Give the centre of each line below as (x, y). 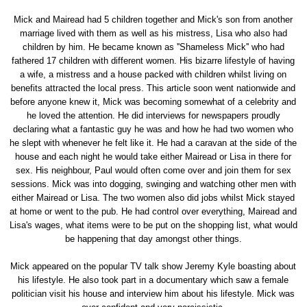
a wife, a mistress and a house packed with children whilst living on (153, 74)
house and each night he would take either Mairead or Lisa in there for (153, 156)
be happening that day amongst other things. (153, 238)
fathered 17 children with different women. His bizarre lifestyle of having (153, 60)
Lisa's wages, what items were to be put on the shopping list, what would (153, 225)
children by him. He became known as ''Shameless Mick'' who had (153, 47)
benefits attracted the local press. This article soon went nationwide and (153, 88)
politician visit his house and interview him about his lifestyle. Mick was (153, 293)
